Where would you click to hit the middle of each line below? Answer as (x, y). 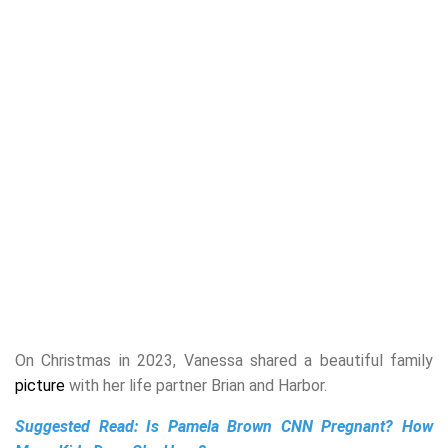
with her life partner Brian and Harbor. (196, 386)
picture (40, 386)
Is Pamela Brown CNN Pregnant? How (290, 427)
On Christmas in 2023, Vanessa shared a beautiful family (224, 361)
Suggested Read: (81, 427)
